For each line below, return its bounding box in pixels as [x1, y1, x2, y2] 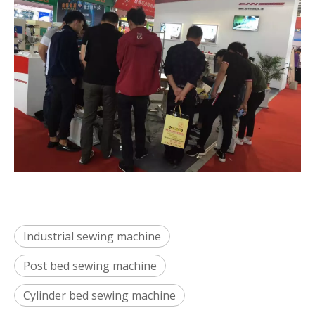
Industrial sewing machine [23, 229, 161, 244]
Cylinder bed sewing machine [23, 288, 176, 303]
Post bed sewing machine [23, 258, 157, 274]
